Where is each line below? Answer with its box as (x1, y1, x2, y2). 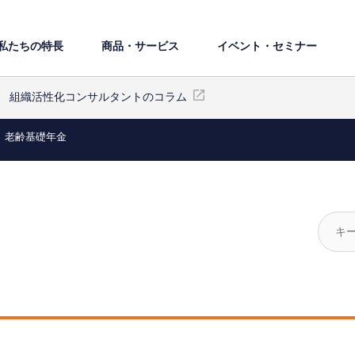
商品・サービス (101, 38, 179, 53)
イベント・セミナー (217, 38, 317, 53)
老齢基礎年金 (5, 131, 67, 143)
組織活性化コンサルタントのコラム (10, 90, 187, 103)
